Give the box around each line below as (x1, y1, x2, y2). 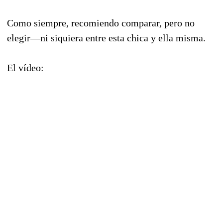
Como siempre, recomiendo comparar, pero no (7, 17, 195, 28)
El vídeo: (7, 62, 44, 73)
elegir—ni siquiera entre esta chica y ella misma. (7, 32, 206, 43)
